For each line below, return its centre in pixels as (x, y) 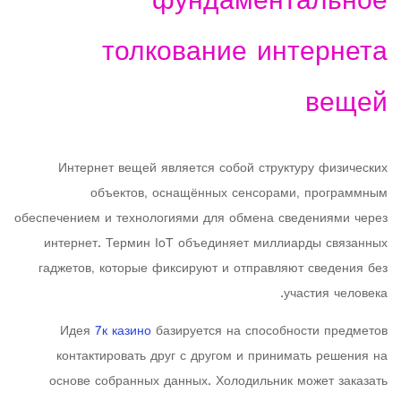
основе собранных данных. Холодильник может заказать (218, 382)
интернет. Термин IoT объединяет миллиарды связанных (216, 244)
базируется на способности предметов (269, 332)
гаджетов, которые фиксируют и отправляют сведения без (213, 269)
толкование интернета (245, 53)
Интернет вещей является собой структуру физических (223, 169)
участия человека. (336, 294)
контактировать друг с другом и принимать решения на (222, 357)
